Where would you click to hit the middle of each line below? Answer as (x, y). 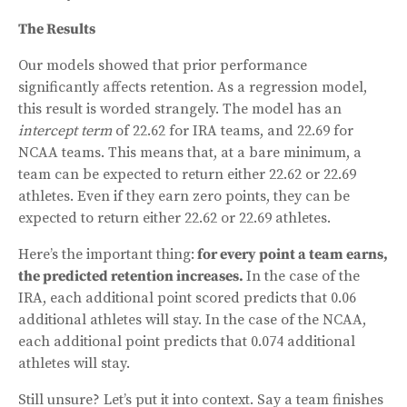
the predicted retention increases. (132, 276)
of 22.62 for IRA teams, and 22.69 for (233, 130)
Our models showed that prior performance (163, 65)
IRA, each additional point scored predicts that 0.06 (187, 298)
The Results (57, 29)
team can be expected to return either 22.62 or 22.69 (187, 174)
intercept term (65, 130)
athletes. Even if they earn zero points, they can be (184, 196)
